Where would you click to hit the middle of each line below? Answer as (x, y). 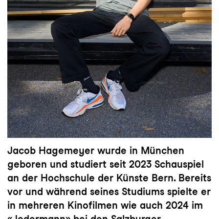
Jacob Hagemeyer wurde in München (96, 150)
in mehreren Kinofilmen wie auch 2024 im (105, 205)
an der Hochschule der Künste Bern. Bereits (109, 178)
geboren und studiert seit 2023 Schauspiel (106, 164)
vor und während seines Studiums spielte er (109, 191)
